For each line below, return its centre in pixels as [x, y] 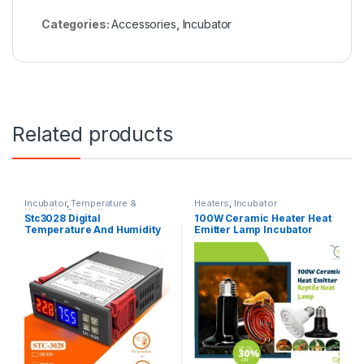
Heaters [212, 204]
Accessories [144, 24]
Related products [93, 134]
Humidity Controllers [70, 212]
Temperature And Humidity [92, 230]
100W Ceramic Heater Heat [262, 219]
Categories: [77, 24]
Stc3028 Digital [62, 219]
